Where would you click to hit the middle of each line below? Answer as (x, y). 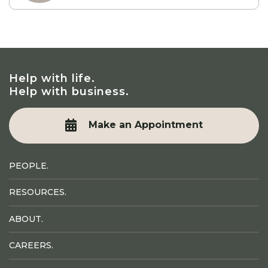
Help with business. (69, 91)
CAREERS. (31, 246)
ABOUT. (26, 219)
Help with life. (52, 78)
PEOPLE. (29, 165)
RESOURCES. (38, 192)
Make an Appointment (146, 125)
